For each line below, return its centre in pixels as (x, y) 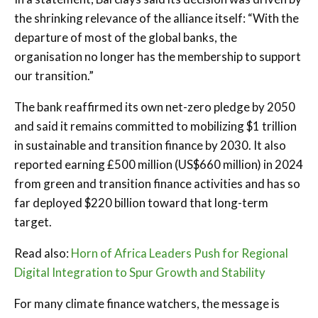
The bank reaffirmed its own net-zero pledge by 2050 (155, 106)
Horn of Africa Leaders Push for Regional (180, 253)
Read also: (43, 253)
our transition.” (54, 75)
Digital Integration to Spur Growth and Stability (140, 272)
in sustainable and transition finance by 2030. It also (150, 145)
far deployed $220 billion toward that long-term (141, 202)
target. (33, 221)
